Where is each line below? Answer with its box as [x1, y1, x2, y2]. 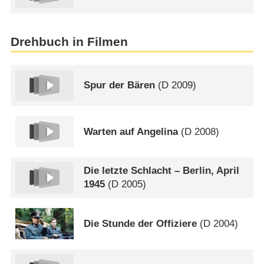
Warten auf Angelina [84, 126, 179, 137]
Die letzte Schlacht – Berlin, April [84, 165, 240, 177]
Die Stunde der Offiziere [84, 218, 197, 230]
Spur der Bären [84, 80, 156, 91]
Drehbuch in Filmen [10, 34, 128, 49]
